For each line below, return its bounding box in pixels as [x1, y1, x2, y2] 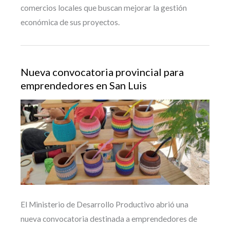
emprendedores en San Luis [21, 79, 147, 92]
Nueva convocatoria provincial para [21, 66, 184, 79]
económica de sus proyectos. [21, 17, 120, 27]
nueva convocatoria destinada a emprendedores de [21, 214, 197, 223]
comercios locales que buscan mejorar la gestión [21, 3, 187, 12]
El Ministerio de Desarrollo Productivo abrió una [21, 199, 188, 209]
